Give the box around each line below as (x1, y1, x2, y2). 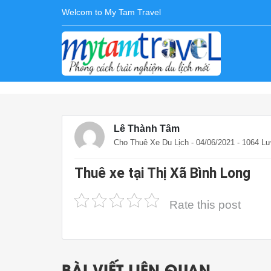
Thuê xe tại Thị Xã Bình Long (74, 165, 250, 181)
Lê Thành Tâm (114, 123, 180, 134)
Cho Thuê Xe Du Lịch (114, 138, 189, 147)
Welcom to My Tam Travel (62, 7, 161, 17)
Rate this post (169, 198, 241, 211)
